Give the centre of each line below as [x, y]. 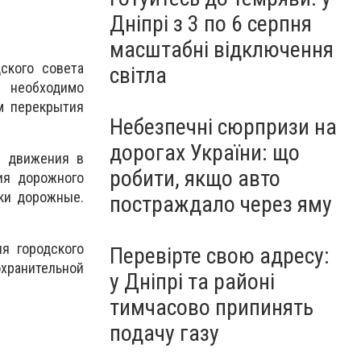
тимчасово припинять [212, 307]
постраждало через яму [221, 204]
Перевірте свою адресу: [220, 256]
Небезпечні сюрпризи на [223, 127]
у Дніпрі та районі [192, 282]
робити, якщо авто [195, 178]
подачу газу [164, 333]
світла [138, 75]
